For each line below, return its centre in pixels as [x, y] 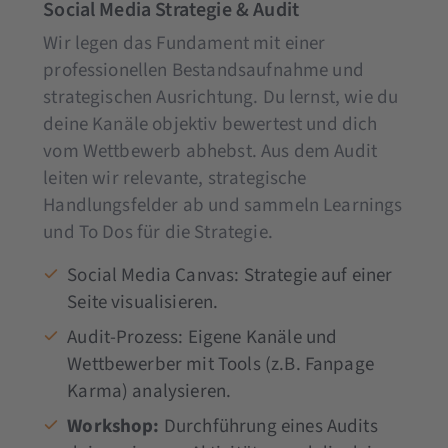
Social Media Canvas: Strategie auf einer [230, 275]
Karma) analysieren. [149, 391]
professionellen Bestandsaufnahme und [203, 70]
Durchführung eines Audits [268, 426]
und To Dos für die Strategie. [158, 232]
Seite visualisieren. [143, 302]
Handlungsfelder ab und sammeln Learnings [223, 205]
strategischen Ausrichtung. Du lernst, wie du [221, 97]
